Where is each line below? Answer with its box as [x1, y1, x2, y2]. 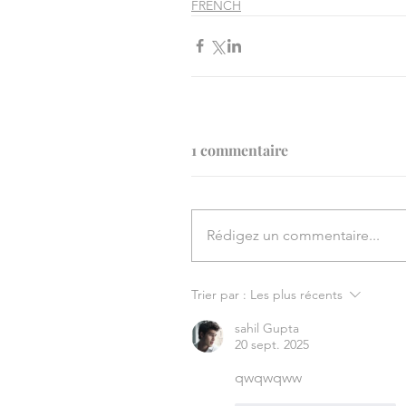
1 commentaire [191, 140, 288, 159]
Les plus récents [250, 285, 343, 303]
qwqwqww [235, 368, 302, 386]
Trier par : [191, 285, 246, 303]
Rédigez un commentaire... [207, 226, 380, 244]
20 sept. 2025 [235, 335, 309, 353]
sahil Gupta [235, 319, 299, 336]
